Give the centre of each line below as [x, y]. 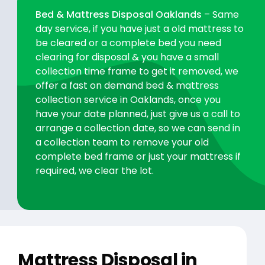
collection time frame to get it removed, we [137, 72]
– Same [221, 15]
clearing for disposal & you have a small [127, 57]
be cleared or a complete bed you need [129, 43]
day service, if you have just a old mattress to [140, 29]
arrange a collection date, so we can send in [138, 128]
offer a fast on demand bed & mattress [127, 86]
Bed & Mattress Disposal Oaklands [119, 15]
